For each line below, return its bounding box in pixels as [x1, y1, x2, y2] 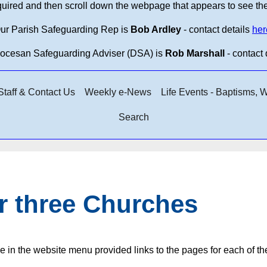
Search [118, 111, 149, 122]
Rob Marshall [164, 48, 225, 58]
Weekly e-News [85, 86, 151, 97]
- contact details [181, 24, 252, 35]
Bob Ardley [130, 24, 181, 35]
